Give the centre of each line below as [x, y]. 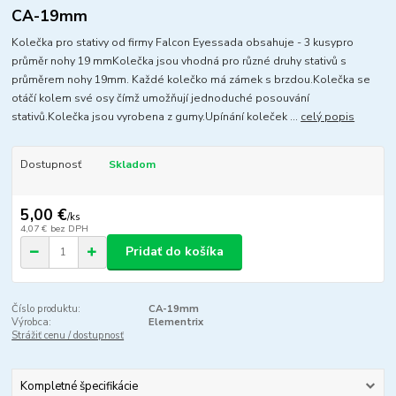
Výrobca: [32, 322]
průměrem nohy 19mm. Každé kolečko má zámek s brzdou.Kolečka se [191, 80]
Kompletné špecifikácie [79, 386]
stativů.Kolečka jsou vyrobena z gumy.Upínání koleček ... [156, 117]
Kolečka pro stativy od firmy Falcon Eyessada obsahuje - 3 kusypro [183, 43]
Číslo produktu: [46, 308]
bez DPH [69, 228]
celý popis [328, 117]
